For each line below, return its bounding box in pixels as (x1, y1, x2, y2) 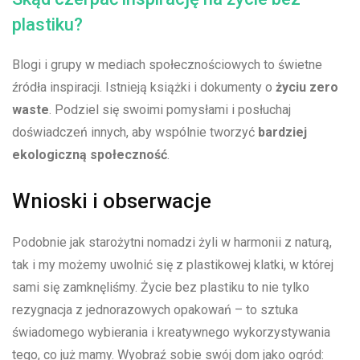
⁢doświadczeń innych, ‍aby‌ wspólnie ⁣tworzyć (12, 125, 258, 141)
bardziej (258, 125, 307, 141)
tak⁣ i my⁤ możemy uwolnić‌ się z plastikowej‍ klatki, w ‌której (12, 257, 333, 273)
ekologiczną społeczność (12, 147, 167, 163)
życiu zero (276, 80, 338, 96)
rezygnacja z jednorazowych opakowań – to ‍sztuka (12, 302, 298, 318)
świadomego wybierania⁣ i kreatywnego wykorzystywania (12, 325, 330, 341)
